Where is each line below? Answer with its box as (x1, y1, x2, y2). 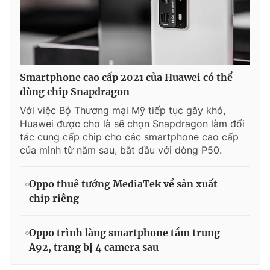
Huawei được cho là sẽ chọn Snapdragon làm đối (20, 117, 245, 130)
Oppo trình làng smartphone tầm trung (29, 226, 220, 239)
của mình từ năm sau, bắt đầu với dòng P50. (20, 143, 222, 156)
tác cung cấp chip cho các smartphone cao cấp (20, 130, 239, 143)
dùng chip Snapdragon (20, 85, 130, 98)
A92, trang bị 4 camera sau (29, 240, 159, 253)
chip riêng (29, 192, 79, 204)
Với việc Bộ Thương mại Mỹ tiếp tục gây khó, (20, 104, 225, 116)
